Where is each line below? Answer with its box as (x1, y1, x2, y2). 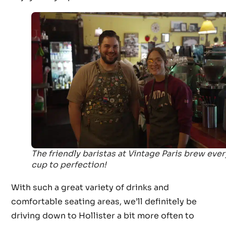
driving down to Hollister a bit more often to (11, 210, 195, 221)
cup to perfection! (31, 159, 107, 170)
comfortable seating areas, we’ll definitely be (11, 196, 197, 207)
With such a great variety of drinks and (11, 182, 169, 193)
